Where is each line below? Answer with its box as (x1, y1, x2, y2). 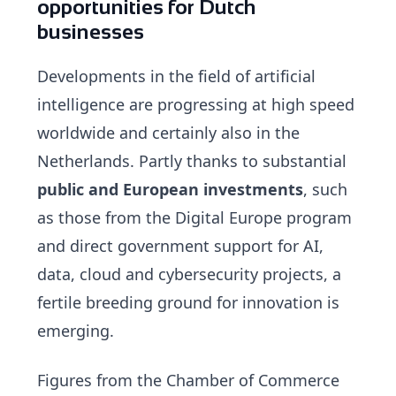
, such (303, 178, 348, 200)
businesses (37, 19, 145, 43)
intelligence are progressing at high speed (37, 93, 355, 115)
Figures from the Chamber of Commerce (37, 369, 340, 391)
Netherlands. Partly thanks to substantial (37, 149, 347, 171)
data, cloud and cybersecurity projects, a (37, 263, 342, 285)
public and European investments (37, 178, 304, 200)
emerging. (37, 319, 115, 341)
